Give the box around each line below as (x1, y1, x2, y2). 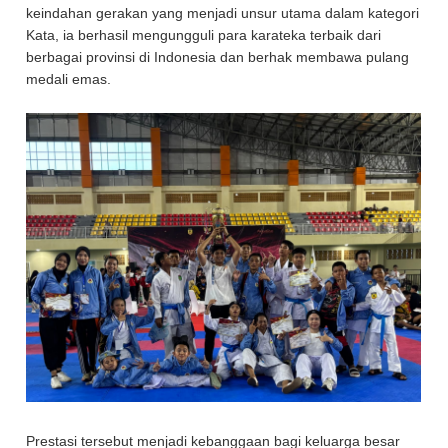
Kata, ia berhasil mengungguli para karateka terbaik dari (26, 27, 382, 43)
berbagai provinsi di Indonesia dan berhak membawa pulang (26, 49, 410, 65)
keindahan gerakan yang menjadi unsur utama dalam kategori (26, 5, 420, 21)
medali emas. (26, 71, 116, 87)
